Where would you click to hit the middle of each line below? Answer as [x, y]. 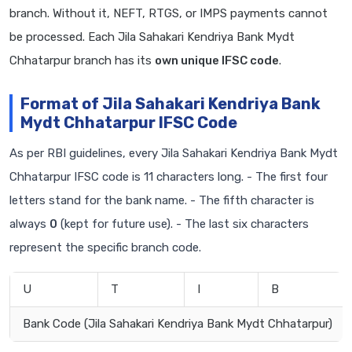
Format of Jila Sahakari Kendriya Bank [170, 104]
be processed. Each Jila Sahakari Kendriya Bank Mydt [152, 37]
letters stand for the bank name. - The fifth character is [162, 201]
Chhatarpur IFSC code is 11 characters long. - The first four [169, 177]
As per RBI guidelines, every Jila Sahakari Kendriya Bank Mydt [174, 154]
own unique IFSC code [217, 61]
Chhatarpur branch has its [82, 61]
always [29, 224]
